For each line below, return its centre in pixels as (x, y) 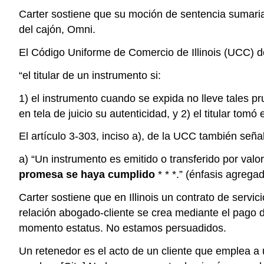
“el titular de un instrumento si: (90, 75)
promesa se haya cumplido (87, 175)
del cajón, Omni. (57, 30)
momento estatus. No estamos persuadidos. (123, 228)
